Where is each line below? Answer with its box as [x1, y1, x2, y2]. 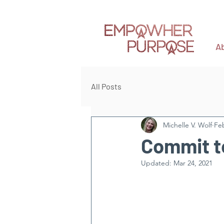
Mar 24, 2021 [173, 158, 212, 168]
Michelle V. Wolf [163, 120, 212, 129]
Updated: [141, 158, 173, 168]
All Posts [91, 81, 121, 91]
